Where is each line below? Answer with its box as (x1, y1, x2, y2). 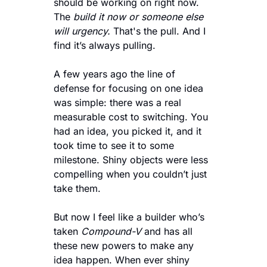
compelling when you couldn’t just (54, 168, 207, 180)
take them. (54, 182, 101, 194)
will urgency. (54, 25, 110, 37)
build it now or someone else (73, 11, 203, 23)
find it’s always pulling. (54, 39, 156, 51)
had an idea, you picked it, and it (54, 125, 201, 137)
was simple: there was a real (54, 97, 181, 108)
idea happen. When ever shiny (54, 254, 190, 266)
